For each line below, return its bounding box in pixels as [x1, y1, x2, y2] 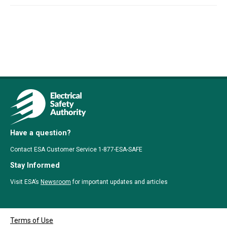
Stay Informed [10, 161, 60, 170]
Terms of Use [10, 216, 53, 224]
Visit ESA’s [10, 178, 41, 186]
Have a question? [10, 129, 71, 138]
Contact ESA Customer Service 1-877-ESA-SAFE [10, 146, 142, 154]
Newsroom [41, 178, 71, 186]
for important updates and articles [71, 178, 168, 186]
